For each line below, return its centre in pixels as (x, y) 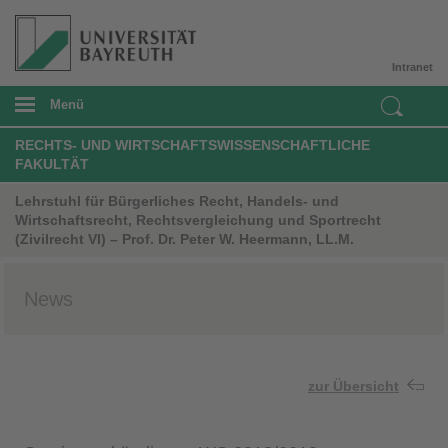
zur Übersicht (353, 385)
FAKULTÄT (52, 163)
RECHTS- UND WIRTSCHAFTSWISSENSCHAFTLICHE (192, 144)
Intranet (412, 66)
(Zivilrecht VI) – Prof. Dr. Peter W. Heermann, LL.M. (184, 238)
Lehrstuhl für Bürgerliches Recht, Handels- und (177, 200)
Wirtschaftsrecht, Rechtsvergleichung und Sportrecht (198, 219)
